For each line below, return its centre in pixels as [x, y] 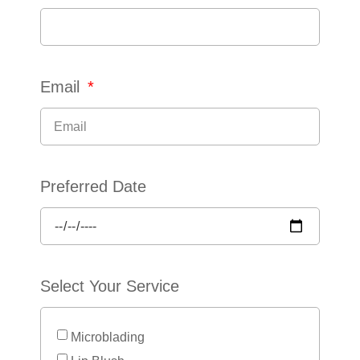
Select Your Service [110, 286]
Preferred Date [93, 186]
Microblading [108, 337]
